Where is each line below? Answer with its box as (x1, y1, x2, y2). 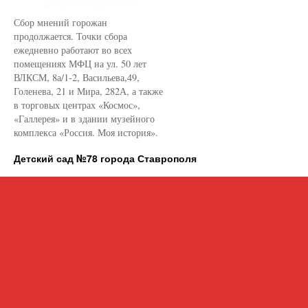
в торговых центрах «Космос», (14, 98, 140, 111)
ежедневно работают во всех (14, 43, 132, 56)
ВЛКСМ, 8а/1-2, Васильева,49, (14, 71, 140, 84)
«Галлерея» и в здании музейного (14, 112, 155, 125)
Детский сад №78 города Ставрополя (14, 151, 197, 165)
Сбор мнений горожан (14, 16, 107, 29)
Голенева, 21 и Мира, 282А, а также (14, 85, 163, 98)
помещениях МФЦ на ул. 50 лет (14, 57, 146, 70)
